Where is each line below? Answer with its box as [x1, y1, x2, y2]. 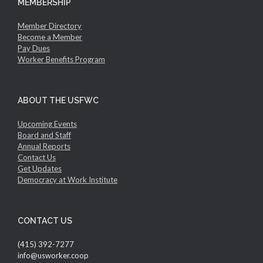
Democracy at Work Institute [18, 175, 117, 184]
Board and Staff [18, 130, 71, 140]
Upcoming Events [18, 119, 77, 129]
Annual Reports [18, 141, 70, 151]
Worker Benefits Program [18, 55, 105, 64]
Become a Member [18, 32, 82, 42]
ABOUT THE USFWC [18, 96, 99, 105]
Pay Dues [18, 43, 50, 53]
